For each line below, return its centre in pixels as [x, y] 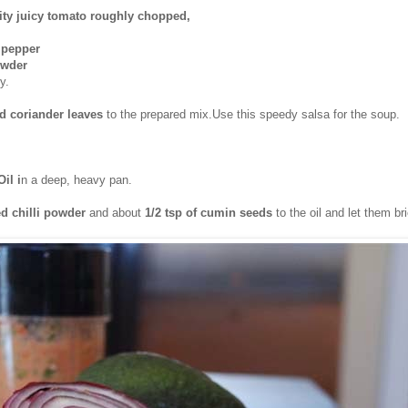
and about [117, 212]
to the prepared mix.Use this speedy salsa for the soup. [253, 114]
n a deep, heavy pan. [76, 179]
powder [66, 212]
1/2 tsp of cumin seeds [209, 212]
